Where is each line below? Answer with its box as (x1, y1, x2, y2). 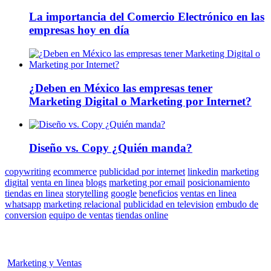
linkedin (188, 166, 218, 177)
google (111, 188, 137, 198)
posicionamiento (188, 177, 250, 188)
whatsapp (5, 198, 41, 209)
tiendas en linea (5, 188, 64, 198)
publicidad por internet (99, 166, 185, 177)
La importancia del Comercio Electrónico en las (29, 10, 264, 24)
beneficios (139, 188, 178, 198)
